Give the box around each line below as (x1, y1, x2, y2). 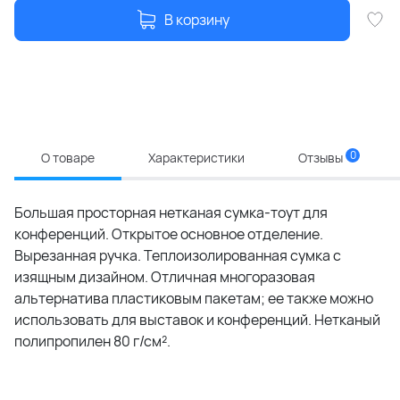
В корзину (163, 9, 229, 29)
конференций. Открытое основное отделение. (14, 223, 323, 244)
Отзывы (298, 148, 346, 166)
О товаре (41, 148, 95, 166)
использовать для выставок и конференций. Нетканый (14, 309, 380, 329)
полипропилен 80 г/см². (14, 330, 171, 351)
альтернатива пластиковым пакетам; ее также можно (14, 287, 373, 308)
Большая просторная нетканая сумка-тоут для (14, 202, 328, 222)
